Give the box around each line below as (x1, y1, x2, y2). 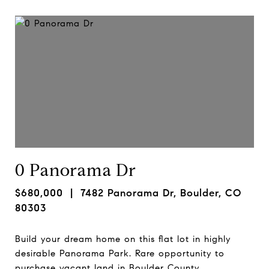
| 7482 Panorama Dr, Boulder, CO (63, 187, 241, 199)
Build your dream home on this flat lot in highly (15, 233, 231, 244)
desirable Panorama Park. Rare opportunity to (15, 247, 225, 259)
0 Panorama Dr (15, 160, 136, 181)
